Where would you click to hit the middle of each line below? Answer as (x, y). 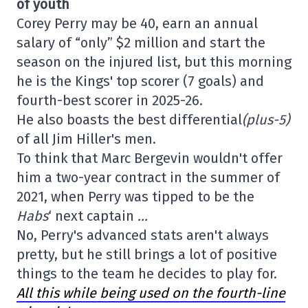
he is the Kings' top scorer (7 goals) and (140, 81)
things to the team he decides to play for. (147, 274)
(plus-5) (266, 120)
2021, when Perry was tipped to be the (135, 197)
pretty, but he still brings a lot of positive (147, 254)
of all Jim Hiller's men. (86, 139)
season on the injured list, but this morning (154, 62)
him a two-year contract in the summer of (148, 177)
